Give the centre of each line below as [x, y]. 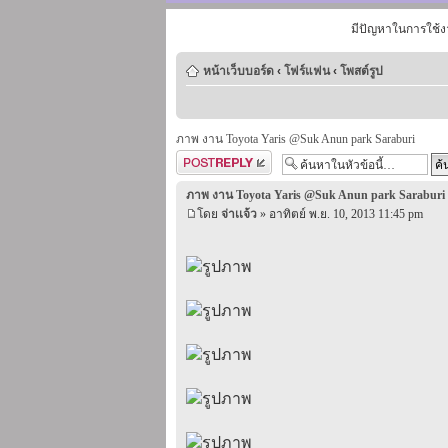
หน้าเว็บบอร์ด [238, 71]
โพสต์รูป [361, 71]
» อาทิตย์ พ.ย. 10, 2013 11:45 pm [340, 213]
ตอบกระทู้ [201, 159]
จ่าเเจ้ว [239, 213]
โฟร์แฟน [307, 71]
